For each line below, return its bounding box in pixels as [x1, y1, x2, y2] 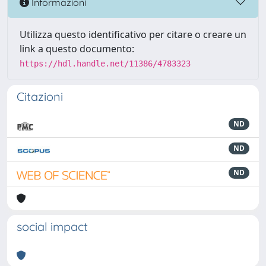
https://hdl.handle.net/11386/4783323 [20, 59, 191, 68]
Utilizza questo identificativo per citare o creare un [20, 28, 246, 41]
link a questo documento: [20, 42, 134, 55]
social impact [17, 219, 88, 234]
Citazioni [17, 89, 63, 104]
